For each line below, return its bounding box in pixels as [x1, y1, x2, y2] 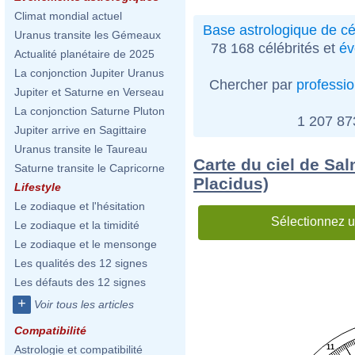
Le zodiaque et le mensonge [14, 238, 157, 250]
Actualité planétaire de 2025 [14, 48, 155, 60]
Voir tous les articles [34, 298, 134, 311]
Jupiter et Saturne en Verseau [14, 86, 164, 98]
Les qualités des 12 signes [14, 257, 147, 269]
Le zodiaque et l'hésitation [14, 200, 145, 212]
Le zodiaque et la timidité [14, 219, 139, 231]
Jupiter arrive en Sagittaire [14, 124, 147, 136]
